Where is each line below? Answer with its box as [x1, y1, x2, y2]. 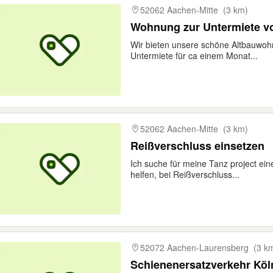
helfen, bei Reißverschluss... [130, 168, 239, 180]
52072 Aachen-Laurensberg [140, 241, 249, 253]
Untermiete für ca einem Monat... [130, 49, 258, 62]
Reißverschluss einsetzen [130, 138, 264, 154]
